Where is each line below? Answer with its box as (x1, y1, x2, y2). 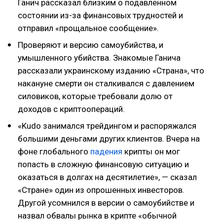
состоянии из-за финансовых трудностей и (18, 10, 183, 20)
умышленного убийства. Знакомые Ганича (18, 53, 181, 63)
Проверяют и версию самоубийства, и (18, 40, 163, 50)
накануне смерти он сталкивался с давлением (18, 78, 194, 88)
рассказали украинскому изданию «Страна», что (18, 66, 204, 75)
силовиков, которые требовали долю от (18, 91, 173, 101)
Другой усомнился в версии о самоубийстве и (18, 198, 194, 208)
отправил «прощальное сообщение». (18, 23, 159, 33)
